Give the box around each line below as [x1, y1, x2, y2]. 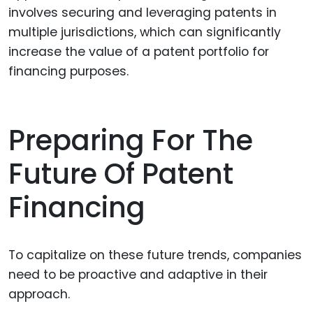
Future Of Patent [8, 154, 233, 194]
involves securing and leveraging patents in [8, 3, 277, 21]
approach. [8, 285, 70, 303]
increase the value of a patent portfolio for [8, 43, 269, 60]
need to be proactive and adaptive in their [8, 265, 268, 283]
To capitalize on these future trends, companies [8, 246, 302, 263]
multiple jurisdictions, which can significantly [8, 23, 281, 41]
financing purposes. [8, 62, 129, 80]
